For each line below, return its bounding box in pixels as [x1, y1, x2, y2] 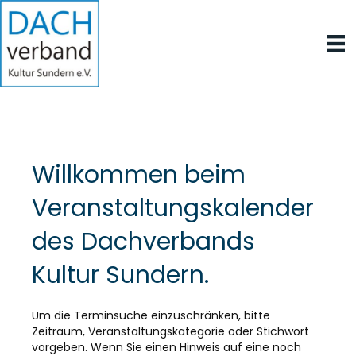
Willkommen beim [31, 157, 246, 192]
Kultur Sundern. [31, 257, 209, 292]
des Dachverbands [31, 224, 255, 258]
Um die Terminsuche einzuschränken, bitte [31, 307, 270, 323]
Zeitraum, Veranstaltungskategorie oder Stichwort [31, 323, 309, 339]
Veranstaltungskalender [31, 191, 314, 225]
